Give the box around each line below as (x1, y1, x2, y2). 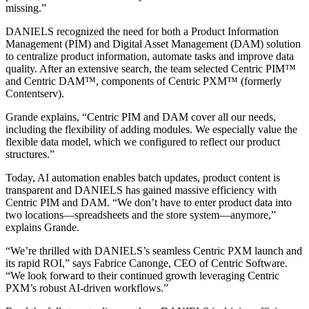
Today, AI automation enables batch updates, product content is (6, 171, 280, 183)
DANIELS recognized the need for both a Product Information (6, 25, 279, 37)
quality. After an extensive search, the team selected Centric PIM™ (6, 62, 296, 74)
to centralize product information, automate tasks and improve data (6, 50, 294, 62)
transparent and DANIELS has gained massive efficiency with (6, 183, 277, 196)
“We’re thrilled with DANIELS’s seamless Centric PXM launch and (6, 244, 302, 257)
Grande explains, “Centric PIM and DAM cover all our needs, (6, 110, 276, 123)
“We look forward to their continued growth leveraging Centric (6, 269, 279, 281)
